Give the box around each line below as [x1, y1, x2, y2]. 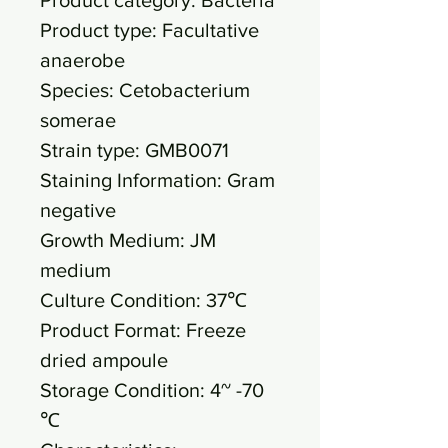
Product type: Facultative [40, 18, 259, 41]
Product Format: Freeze [40, 318, 246, 341]
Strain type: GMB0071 [40, 138, 229, 161]
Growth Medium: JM [40, 228, 216, 251]
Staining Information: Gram [40, 168, 275, 191]
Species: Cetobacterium [40, 78, 250, 101]
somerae [40, 108, 116, 131]
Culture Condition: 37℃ [40, 288, 247, 311]
